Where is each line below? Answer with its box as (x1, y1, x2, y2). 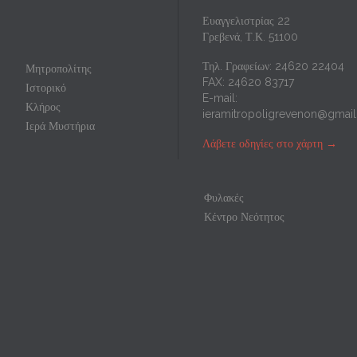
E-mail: (202, 91, 237, 104)
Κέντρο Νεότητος (204, 210, 284, 224)
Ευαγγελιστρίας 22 (202, 14, 290, 27)
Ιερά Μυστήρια (25, 120, 95, 133)
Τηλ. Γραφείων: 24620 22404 (202, 59, 344, 73)
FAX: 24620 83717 (202, 75, 294, 88)
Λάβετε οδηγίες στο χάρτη (202, 136, 323, 150)
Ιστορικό (25, 81, 66, 95)
